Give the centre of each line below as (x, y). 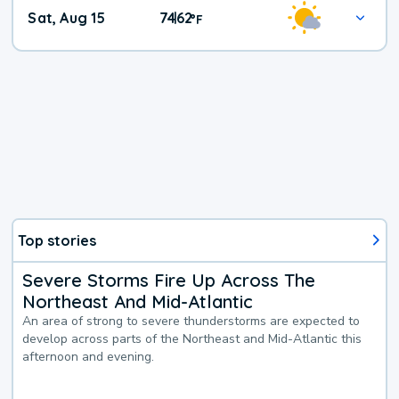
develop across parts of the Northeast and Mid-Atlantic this (192, 338)
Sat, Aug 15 (67, 18)
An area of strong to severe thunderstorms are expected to (191, 321)
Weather (244, 30)
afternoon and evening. (89, 356)
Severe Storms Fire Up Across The (169, 280)
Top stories (57, 240)
